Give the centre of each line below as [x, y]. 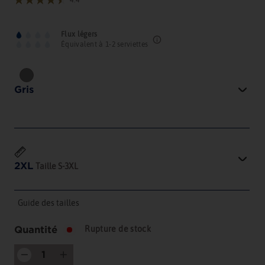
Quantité [36, 230]
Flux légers [79, 35]
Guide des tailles [49, 203]
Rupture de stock [118, 229]
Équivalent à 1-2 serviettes [105, 45]
